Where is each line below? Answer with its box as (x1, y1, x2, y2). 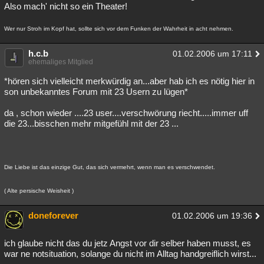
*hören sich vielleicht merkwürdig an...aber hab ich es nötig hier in (4, 76, 255, 86)
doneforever (28, 210, 78, 220)
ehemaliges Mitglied (28, 58, 93, 66)
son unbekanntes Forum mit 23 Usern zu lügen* (4, 87, 188, 97)
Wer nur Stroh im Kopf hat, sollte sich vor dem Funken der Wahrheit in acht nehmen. (4, 25, 233, 32)
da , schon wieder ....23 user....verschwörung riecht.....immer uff (4, 108, 248, 118)
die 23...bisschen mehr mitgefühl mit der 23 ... (4, 118, 179, 128)
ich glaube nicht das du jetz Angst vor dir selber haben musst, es (4, 238, 251, 248)
